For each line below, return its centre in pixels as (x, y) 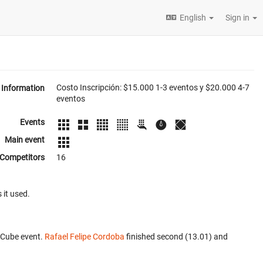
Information (23, 88)
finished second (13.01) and (176, 237)
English (193, 18)
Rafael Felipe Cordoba (85, 237)
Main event (25, 140)
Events (32, 122)
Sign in (238, 18)
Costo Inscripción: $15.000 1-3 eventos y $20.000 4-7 (153, 87)
